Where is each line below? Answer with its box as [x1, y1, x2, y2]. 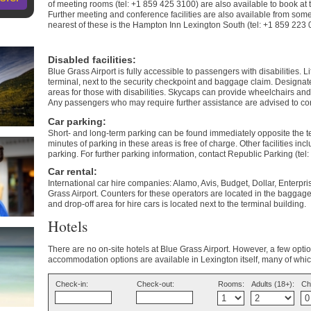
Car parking [48, 116, 103, 127]
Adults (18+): [251, 280, 294, 288]
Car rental [48, 166, 94, 177]
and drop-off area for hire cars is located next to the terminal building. [48, 199, 306, 209]
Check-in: [56, 280, 88, 288]
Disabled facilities [48, 54, 133, 65]
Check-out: [137, 280, 174, 288]
